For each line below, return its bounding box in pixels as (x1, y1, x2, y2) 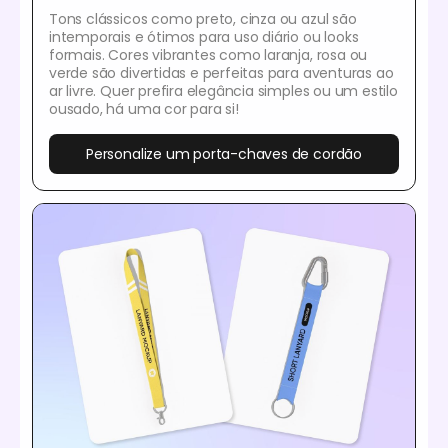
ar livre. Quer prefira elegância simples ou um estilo (49, 80, 398, 101)
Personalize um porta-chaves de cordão (86, 143, 362, 164)
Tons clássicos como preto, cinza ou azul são (49, 8, 357, 29)
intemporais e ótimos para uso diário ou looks (49, 26, 359, 47)
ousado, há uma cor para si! (49, 98, 239, 119)
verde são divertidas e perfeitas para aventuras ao (49, 62, 394, 83)
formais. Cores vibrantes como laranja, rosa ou (49, 44, 368, 65)
